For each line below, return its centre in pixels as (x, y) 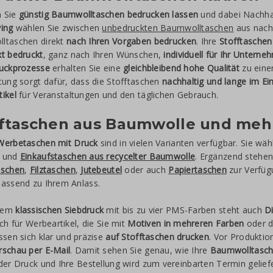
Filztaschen (52, 170)
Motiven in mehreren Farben (186, 223)
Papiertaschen (197, 170)
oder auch (145, 170)
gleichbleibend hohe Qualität (181, 68)
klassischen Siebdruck (60, 210)
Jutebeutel (101, 170)
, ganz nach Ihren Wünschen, (103, 55)
